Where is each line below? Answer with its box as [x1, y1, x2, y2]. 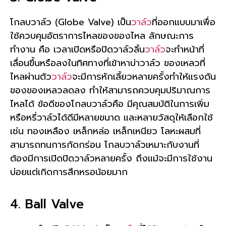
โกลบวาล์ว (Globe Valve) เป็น [10, 15, 131, 29]
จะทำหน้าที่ [165, 42, 204, 56]
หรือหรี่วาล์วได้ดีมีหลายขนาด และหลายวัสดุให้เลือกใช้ [10, 110, 213, 125]
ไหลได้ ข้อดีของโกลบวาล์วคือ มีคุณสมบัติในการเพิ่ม [10, 96, 209, 111]
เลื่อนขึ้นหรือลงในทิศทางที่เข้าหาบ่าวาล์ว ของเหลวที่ [10, 55, 205, 70]
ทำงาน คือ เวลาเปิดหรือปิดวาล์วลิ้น [10, 42, 145, 56]
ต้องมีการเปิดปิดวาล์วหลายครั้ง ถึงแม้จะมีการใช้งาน [10, 151, 212, 165]
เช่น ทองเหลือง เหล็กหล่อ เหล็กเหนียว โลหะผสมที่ [10, 124, 201, 138]
